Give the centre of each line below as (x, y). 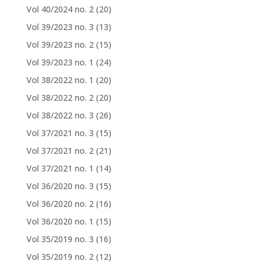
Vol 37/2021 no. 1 (60, 168)
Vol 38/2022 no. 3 (60, 115)
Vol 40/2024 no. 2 (60, 9)
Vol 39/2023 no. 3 (60, 27)
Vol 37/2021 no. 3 (60, 133)
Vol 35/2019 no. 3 (60, 239)
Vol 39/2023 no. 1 (60, 62)
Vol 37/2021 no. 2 (60, 150)
